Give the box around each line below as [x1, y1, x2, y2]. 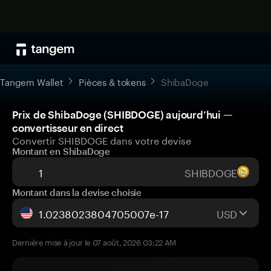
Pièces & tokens [79, 74, 146, 88]
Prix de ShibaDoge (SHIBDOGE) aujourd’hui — [12, 108, 233, 120]
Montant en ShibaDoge [12, 146, 110, 157]
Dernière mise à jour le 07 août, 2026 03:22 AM [12, 235, 177, 247]
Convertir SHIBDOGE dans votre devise [12, 132, 191, 147]
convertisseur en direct [12, 122, 123, 134]
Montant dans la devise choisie [12, 187, 142, 198]
